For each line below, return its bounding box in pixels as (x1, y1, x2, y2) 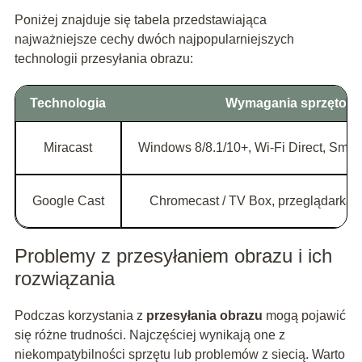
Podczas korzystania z (14, 309, 146, 323)
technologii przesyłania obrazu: (14, 52, 193, 66)
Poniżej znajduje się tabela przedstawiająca (14, 13, 267, 27)
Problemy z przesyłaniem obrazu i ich (14, 245, 332, 267)
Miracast (44, 141, 93, 155)
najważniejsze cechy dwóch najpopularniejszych (14, 32, 294, 47)
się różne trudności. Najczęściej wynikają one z (14, 328, 285, 343)
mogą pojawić (262, 309, 346, 323)
